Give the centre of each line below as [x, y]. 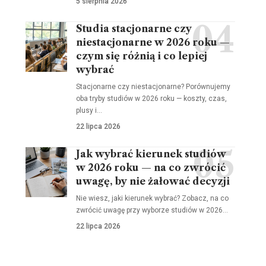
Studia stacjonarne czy [134, 28]
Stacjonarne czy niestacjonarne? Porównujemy [153, 86]
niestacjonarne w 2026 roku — [153, 42]
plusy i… [89, 110]
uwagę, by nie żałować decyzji [153, 181]
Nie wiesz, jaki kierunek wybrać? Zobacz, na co [152, 198]
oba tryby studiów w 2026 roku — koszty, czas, [151, 98]
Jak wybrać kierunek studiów [151, 153]
